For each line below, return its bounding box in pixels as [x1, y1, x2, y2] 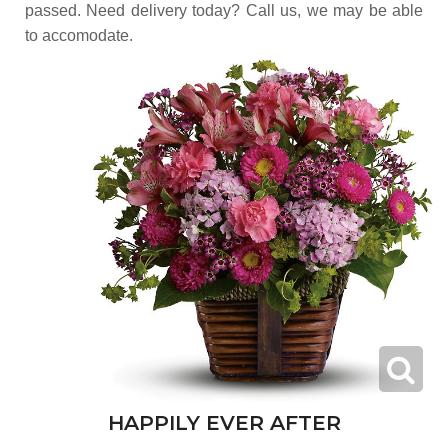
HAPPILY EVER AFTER [107, 409, 341, 435]
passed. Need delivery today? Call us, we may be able [25, 2, 423, 20]
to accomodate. [25, 27, 133, 45]
